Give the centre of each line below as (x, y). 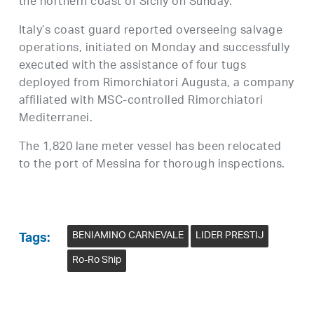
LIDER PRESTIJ (229, 236)
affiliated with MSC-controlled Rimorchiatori (141, 102)
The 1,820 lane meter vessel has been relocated (150, 148)
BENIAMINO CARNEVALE (128, 236)
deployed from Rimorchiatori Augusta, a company (156, 84)
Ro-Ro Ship (96, 261)
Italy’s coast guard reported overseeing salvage (151, 32)
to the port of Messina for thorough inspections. (152, 165)
